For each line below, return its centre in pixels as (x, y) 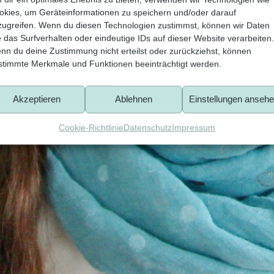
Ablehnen (134, 99)
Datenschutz (147, 128)
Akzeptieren (37, 99)
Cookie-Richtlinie (91, 128)
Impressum (193, 128)
